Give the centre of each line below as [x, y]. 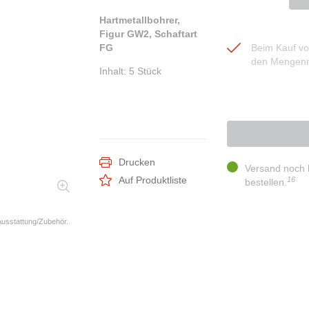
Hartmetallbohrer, [140, 20]
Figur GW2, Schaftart [148, 34]
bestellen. [266, 182]
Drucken [137, 162]
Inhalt [111, 71]
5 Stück [145, 71]
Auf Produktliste [153, 180]
